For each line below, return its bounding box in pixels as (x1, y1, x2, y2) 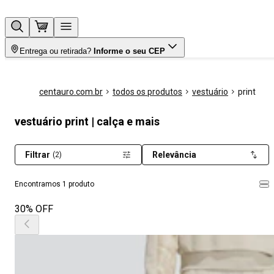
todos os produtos (113, 87, 182, 97)
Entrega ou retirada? (20, 46, 91, 56)
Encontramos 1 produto (15, 180, 94, 188)
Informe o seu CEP (94, 46, 165, 56)
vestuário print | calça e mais (15, 115, 160, 128)
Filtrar (25, 150, 50, 160)
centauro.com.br (39, 87, 103, 97)
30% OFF (15, 203, 53, 215)
